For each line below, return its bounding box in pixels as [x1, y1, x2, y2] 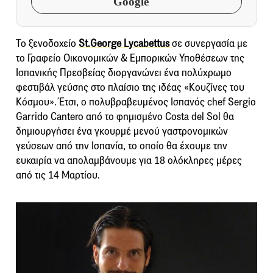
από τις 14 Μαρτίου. [16, 168, 100, 182]
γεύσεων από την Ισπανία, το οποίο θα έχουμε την [16, 139, 227, 152]
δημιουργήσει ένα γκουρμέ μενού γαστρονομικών [16, 124, 228, 138]
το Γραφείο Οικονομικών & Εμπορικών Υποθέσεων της [16, 51, 244, 65]
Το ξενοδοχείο [16, 37, 79, 50]
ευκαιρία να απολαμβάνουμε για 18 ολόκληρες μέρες [16, 154, 242, 167]
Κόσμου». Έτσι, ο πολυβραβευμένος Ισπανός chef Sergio [16, 95, 256, 108]
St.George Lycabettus [79, 37, 172, 50]
